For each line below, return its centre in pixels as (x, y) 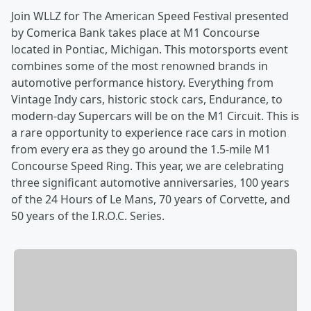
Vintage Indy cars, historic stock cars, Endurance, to (147, 99)
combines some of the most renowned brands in (140, 66)
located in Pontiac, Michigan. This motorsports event (150, 49)
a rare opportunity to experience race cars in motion (149, 133)
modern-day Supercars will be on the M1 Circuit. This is (155, 116)
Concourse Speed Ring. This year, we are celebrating (148, 166)
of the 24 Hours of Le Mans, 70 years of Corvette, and (151, 199)
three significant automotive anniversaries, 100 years (150, 183)
